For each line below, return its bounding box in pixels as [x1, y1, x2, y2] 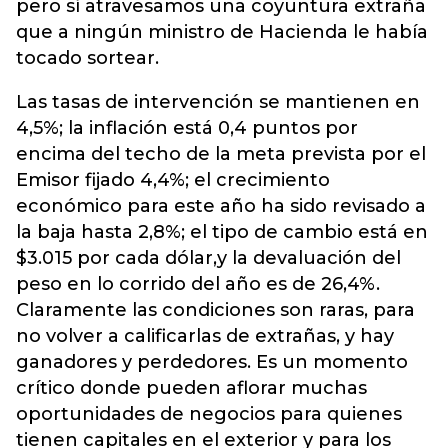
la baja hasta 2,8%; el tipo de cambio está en [16, 221, 428, 243]
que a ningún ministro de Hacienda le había [16, 21, 428, 43]
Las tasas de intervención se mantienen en [16, 91, 420, 113]
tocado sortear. [16, 47, 159, 69]
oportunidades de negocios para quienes [16, 403, 402, 425]
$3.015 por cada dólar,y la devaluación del [16, 247, 401, 269]
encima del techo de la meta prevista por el [16, 143, 426, 165]
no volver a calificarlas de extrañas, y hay [16, 325, 394, 347]
